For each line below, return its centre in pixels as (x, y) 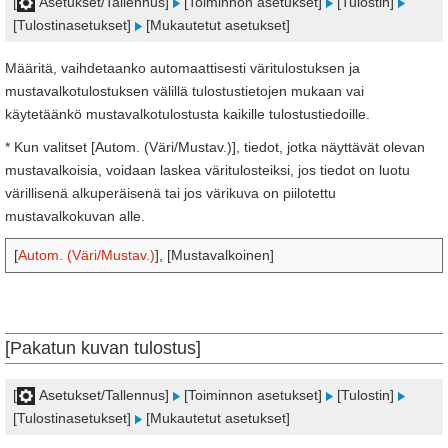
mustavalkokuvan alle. (75, 216)
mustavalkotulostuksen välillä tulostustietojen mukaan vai (184, 91)
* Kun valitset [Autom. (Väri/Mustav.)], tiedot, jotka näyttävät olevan (215, 147)
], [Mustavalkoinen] (214, 255)
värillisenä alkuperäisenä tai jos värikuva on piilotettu (170, 193)
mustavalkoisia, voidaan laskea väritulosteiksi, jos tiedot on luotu (207, 170)
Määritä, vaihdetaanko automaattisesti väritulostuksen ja (182, 68)
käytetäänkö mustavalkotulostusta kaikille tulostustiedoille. (187, 114)
